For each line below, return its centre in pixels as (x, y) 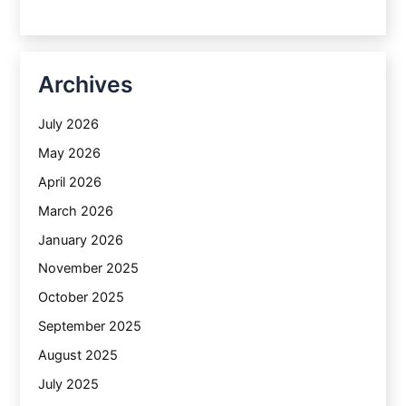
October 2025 (82, 298)
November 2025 (89, 269)
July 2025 (69, 385)
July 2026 (69, 124)
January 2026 (81, 240)
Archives (86, 85)
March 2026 (76, 211)
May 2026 (70, 153)
